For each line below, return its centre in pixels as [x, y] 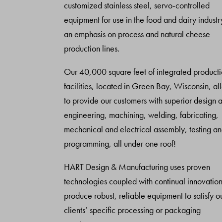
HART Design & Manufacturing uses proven [137, 166]
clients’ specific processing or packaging [133, 210]
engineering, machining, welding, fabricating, [141, 114]
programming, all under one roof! [120, 143]
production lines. [92, 48]
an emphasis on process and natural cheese [137, 34]
